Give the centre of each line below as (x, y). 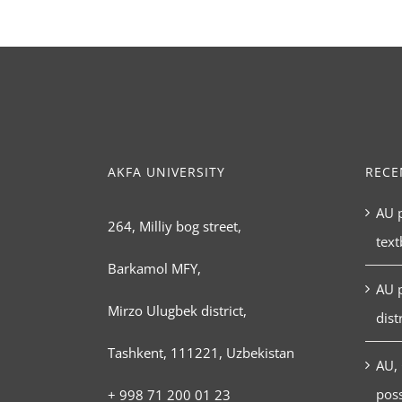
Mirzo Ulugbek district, (177, 311)
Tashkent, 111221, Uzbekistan (201, 353)
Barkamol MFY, (154, 269)
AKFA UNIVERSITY (166, 172)
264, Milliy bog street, (174, 227)
